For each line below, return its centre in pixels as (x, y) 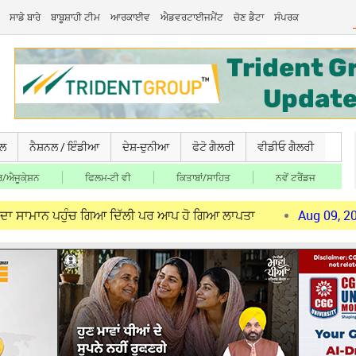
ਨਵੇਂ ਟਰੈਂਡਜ (296, 177)
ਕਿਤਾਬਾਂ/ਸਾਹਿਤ (203, 177)
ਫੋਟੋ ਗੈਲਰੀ (213, 147)
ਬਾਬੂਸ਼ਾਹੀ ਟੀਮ (76, 17)
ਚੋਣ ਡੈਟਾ (249, 17)
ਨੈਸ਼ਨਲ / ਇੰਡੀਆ (64, 147)
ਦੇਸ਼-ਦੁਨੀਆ (146, 147)
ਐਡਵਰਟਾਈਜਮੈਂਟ (192, 17)
